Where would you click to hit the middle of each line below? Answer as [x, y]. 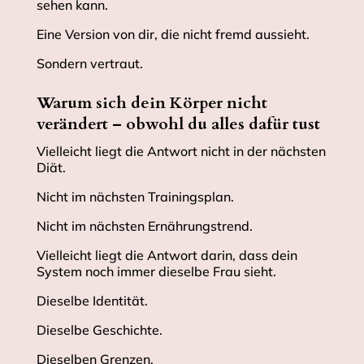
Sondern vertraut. [89, 64]
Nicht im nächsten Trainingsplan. [135, 197]
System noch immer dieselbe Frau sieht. [156, 272]
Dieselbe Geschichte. [99, 330]
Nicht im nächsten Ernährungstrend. [144, 226]
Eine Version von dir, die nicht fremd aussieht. [173, 35]
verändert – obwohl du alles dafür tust [178, 124]
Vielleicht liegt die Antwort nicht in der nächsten [181, 152]
